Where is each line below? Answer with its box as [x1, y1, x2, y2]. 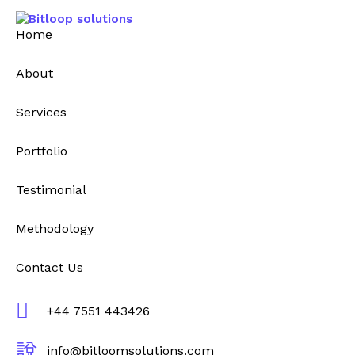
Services [16, 105, 67, 120]
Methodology [16, 221, 94, 237]
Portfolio [16, 143, 67, 159]
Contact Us [16, 260, 83, 276]
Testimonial [16, 182, 86, 198]
